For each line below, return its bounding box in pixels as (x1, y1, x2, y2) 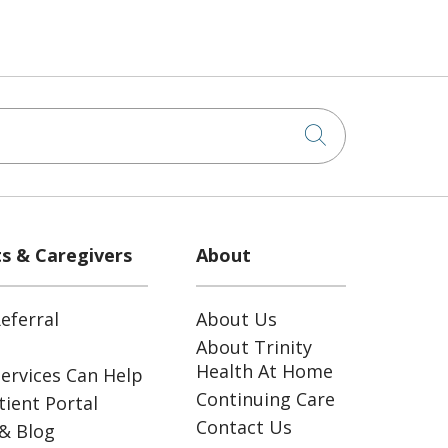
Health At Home (196, 359, 333, 383)
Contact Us (196, 415, 292, 439)
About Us (196, 307, 277, 331)
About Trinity (196, 335, 312, 359)
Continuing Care (196, 387, 335, 411)
